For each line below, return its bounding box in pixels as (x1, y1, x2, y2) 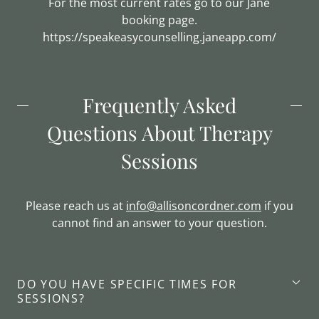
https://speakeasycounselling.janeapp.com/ (42, 29, 276, 45)
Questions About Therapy (46, 120, 273, 146)
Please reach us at (26, 198, 126, 214)
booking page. (121, 12, 197, 28)
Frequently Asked (83, 92, 236, 118)
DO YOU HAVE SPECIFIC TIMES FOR (17, 276, 237, 292)
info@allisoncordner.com (126, 198, 261, 214)
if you (261, 198, 293, 214)
